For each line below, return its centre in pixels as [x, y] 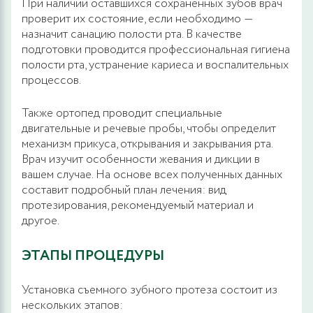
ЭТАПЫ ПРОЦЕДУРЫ [93, 256]
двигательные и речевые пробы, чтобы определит [149, 129]
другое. [41, 221]
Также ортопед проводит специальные [122, 113]
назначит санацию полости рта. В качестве [132, 34]
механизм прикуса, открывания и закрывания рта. [147, 144]
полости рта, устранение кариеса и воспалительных [155, 65]
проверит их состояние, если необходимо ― [138, 19]
